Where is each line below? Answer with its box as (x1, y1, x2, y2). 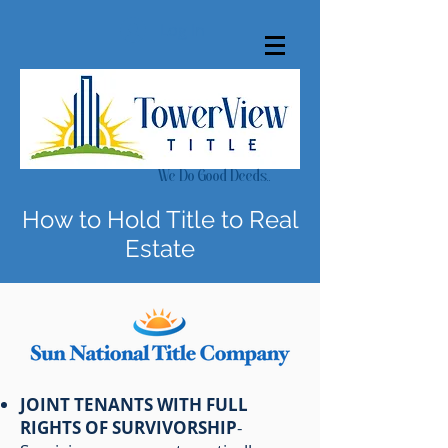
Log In (160, 19, 206, 41)
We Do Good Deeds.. (121, 166, 271, 185)
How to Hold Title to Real (21, 205, 299, 234)
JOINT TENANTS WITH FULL (20, 393, 248, 416)
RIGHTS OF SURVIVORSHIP (20, 416, 237, 439)
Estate (125, 234, 195, 263)
